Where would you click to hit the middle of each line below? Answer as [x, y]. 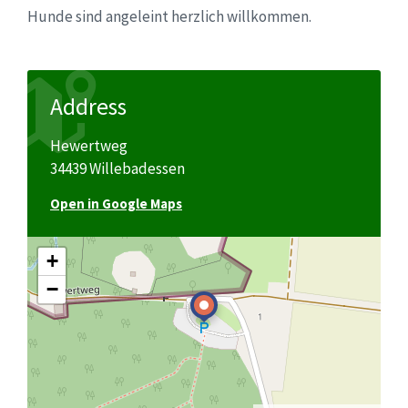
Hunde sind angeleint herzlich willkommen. [169, 16]
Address [88, 106]
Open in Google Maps [116, 203]
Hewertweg [89, 145]
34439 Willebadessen [117, 168]
